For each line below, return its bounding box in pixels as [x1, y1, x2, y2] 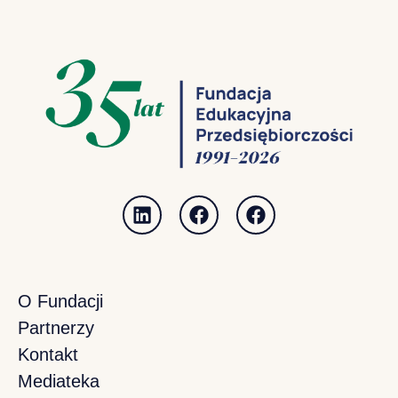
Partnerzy [18, 318, 94, 338]
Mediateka [18, 371, 99, 392]
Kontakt [18, 345, 78, 365]
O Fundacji [18, 291, 103, 312]
